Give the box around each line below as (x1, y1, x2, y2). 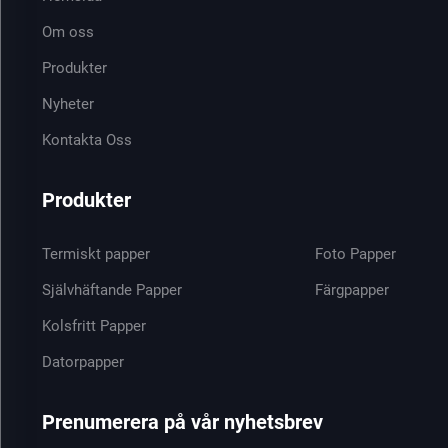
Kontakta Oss (41, 131, 132, 149)
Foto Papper (315, 245, 397, 263)
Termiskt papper (41, 245, 150, 263)
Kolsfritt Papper (41, 317, 146, 335)
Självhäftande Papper (41, 281, 182, 299)
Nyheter (41, 95, 94, 113)
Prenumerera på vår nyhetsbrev (41, 410, 323, 434)
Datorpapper (41, 353, 124, 371)
